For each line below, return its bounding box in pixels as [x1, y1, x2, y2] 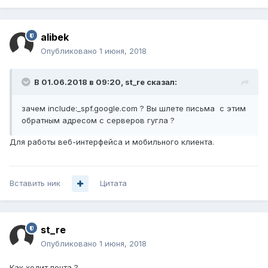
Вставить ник [10, 178, 60, 188]
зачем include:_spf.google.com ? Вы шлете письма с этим [22, 103, 246, 114]
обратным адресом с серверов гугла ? [22, 115, 175, 126]
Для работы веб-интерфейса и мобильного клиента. [10, 137, 214, 147]
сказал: [145, 77, 177, 87]
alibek [41, 31, 69, 44]
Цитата [100, 178, 127, 188]
